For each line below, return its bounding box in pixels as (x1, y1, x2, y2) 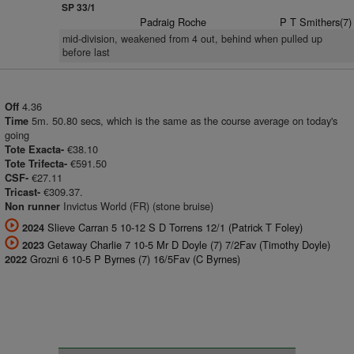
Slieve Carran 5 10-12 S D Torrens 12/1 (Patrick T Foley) (47, 220, 303, 235)
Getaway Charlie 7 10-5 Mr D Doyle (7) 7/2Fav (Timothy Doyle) (47, 237, 330, 252)
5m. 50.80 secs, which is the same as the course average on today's (32, 113, 337, 128)
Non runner (5, 199, 60, 213)
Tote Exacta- (5, 142, 64, 156)
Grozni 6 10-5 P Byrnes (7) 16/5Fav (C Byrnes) (30, 251, 240, 266)
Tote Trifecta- (5, 156, 67, 171)
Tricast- (5, 185, 40, 199)
